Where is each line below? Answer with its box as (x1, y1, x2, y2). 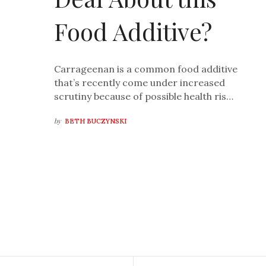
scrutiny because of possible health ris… (54, 90, 234, 103)
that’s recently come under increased (54, 77, 226, 89)
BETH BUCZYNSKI (65, 117, 127, 126)
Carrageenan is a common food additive (54, 63, 238, 75)
